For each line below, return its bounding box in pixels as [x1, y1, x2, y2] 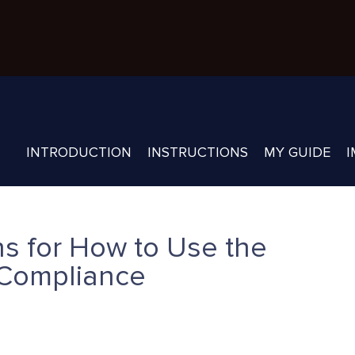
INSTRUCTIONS [147, 143, 248, 162]
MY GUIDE [263, 143, 330, 162]
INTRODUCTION [25, 143, 132, 162]
